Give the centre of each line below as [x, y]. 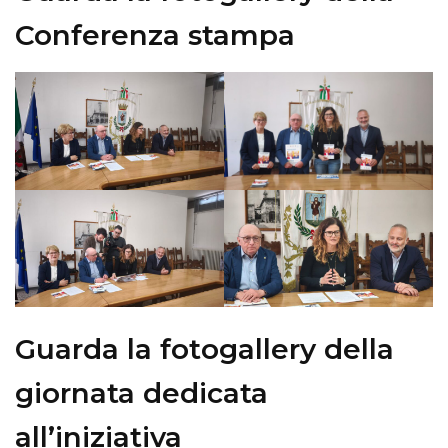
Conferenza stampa [155, 35]
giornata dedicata [141, 393]
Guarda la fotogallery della [204, 349]
